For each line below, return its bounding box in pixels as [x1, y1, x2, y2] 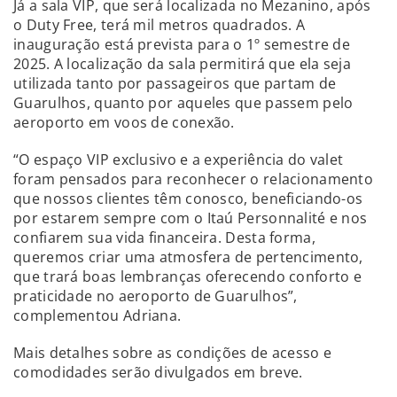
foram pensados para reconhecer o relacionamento [13, 168, 374, 189]
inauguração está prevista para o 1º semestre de [13, 34, 351, 54]
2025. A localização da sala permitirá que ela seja [13, 53, 351, 74]
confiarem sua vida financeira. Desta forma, [13, 227, 315, 247]
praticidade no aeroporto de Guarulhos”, [13, 285, 298, 306]
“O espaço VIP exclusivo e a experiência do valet [13, 149, 344, 169]
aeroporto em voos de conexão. [13, 112, 235, 132]
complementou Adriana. [13, 305, 182, 325]
